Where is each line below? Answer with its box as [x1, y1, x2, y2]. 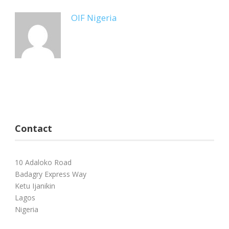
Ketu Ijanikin [15, 181, 55, 191]
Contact [15, 122, 52, 134]
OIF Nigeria [71, 12, 117, 24]
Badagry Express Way [15, 169, 86, 179]
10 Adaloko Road [15, 157, 72, 167]
